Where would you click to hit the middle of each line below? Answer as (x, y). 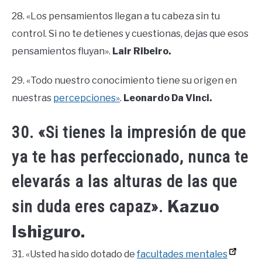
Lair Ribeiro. (142, 51)
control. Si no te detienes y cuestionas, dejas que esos (130, 33)
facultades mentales (182, 254)
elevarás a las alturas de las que (125, 181)
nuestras (32, 98)
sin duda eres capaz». (89, 206)
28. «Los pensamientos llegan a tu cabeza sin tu (116, 16)
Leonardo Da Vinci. (168, 98)
